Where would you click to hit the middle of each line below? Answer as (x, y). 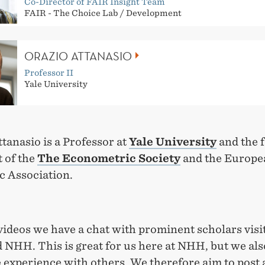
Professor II (49, 72)
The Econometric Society (109, 158)
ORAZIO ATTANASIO (78, 56)
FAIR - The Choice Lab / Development (103, 13)
